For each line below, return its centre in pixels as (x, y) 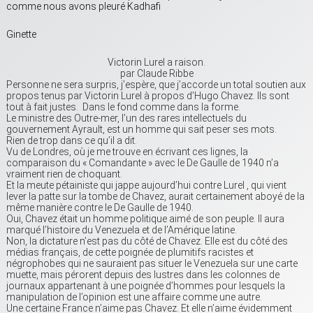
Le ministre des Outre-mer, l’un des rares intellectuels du (126, 118)
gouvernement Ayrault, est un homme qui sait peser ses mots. (141, 130)
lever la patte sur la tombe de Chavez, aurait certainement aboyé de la (155, 197)
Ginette (21, 35)
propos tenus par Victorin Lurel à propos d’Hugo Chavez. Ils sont (148, 96)
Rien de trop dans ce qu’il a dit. (72, 141)
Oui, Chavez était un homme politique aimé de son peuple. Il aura (145, 219)
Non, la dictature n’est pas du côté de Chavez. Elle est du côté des (147, 241)
